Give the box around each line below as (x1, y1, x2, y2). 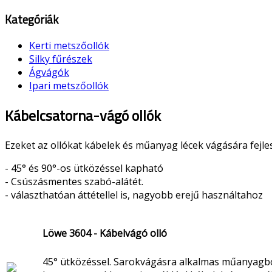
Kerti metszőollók (29, 39, 109, 53)
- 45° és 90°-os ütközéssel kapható (5, 161, 163, 175)
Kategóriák (5, 10, 58, 28)
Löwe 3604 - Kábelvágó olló (42, 226, 167, 240)
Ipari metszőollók (29, 79, 109, 93)
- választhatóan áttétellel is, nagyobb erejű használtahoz (5, 188, 263, 202)
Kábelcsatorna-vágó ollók (5, 104, 161, 127)
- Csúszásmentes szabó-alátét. (5, 175, 143, 189)
